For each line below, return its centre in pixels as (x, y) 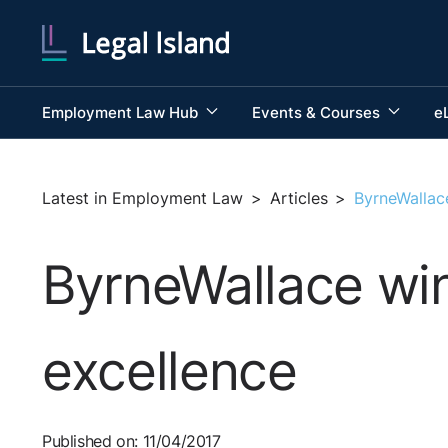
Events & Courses (317, 112)
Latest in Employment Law (142, 198)
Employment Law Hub (122, 112)
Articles (298, 198)
